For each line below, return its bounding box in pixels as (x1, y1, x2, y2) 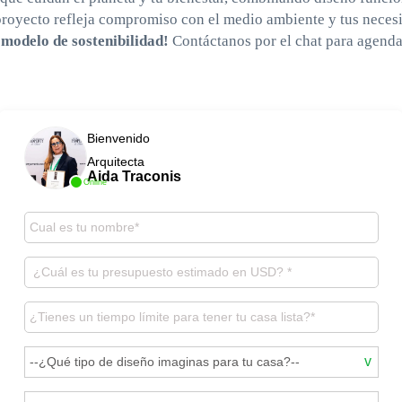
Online (83, 177, 107, 187)
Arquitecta (86, 153, 144, 169)
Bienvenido (86, 130, 150, 145)
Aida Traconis (86, 168, 181, 184)
